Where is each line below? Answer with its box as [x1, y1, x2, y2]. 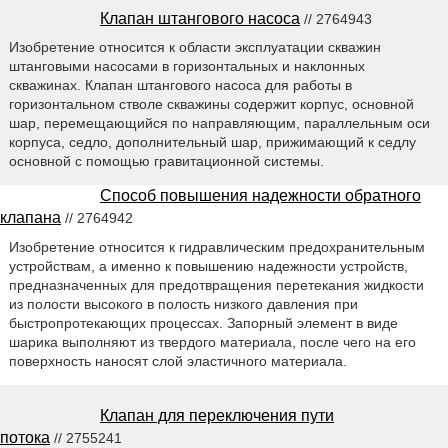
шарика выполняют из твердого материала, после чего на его [8, 334, 416, 351]
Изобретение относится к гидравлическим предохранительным [8, 239, 425, 256]
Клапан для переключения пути [100, 407, 334, 425]
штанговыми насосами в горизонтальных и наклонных [8, 58, 365, 75]
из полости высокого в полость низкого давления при [8, 296, 358, 313]
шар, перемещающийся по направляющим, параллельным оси [8, 115, 430, 132]
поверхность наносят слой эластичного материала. [8, 353, 347, 370]
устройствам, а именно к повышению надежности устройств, [8, 258, 408, 275]
